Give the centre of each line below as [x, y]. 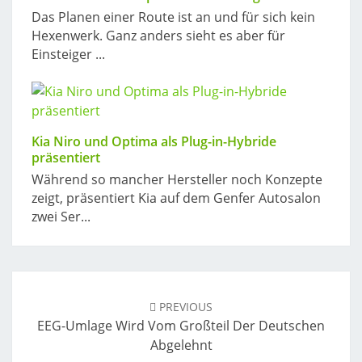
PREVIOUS [184, 307]
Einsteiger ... [68, 55]
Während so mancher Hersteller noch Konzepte [177, 180]
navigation [55, 300]
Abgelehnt [181, 345]
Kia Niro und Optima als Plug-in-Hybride [154, 142]
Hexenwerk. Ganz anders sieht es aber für [158, 36]
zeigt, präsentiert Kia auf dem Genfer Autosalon [176, 198]
